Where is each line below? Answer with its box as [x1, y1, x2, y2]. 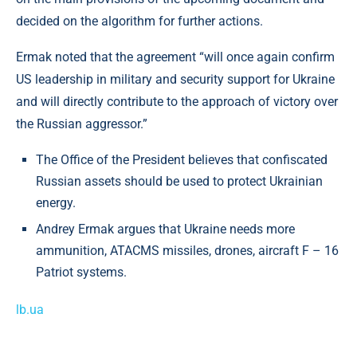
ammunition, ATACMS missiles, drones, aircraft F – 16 [36, 243, 339, 258]
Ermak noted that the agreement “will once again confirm [16, 49, 335, 65]
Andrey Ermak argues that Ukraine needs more [36, 222, 295, 237]
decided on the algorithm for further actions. [16, 14, 263, 29]
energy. [36, 195, 76, 210]
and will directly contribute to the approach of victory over [16, 94, 338, 109]
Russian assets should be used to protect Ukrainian [36, 174, 323, 189]
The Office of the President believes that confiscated [36, 152, 328, 167]
